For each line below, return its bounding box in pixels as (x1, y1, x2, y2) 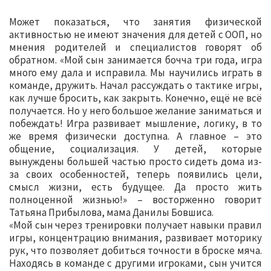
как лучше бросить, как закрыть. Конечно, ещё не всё (9, 91, 262, 105)
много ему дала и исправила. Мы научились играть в (9, 66, 262, 80)
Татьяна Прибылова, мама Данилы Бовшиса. (9, 206, 214, 220)
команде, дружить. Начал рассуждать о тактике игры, (9, 79, 262, 93)
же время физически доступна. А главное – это (9, 129, 262, 143)
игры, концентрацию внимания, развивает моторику (9, 231, 262, 245)
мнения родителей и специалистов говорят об (9, 41, 262, 54)
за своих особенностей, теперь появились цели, (9, 168, 262, 181)
